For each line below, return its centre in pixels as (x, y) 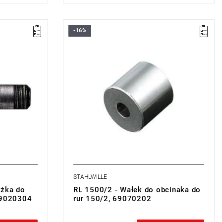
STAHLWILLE (90, 177)
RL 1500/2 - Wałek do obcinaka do (137, 190)
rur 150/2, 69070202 (112, 199)
